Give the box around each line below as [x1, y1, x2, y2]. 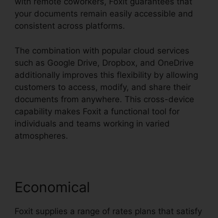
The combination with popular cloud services [15, 45, 189, 55]
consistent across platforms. [15, 21, 125, 31]
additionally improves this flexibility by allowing [15, 70, 198, 80]
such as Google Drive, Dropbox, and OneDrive [15, 57, 194, 68]
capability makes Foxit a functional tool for [15, 106, 180, 116]
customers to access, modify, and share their [15, 82, 191, 92]
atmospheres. [15, 130, 68, 141]
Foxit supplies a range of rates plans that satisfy [15, 206, 202, 216]
